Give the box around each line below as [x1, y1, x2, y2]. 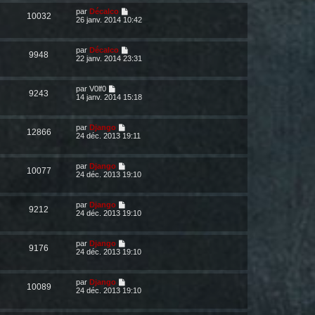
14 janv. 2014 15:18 [76, 93, 142, 101]
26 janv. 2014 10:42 [76, 15, 142, 24]
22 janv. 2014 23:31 [76, 54, 142, 63]
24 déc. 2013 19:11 [76, 131, 141, 140]
